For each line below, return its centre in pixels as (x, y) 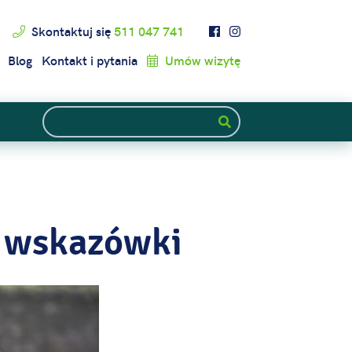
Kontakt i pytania (90, 60)
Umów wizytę (201, 60)
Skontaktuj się (71, 31)
